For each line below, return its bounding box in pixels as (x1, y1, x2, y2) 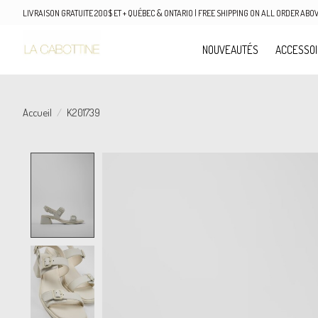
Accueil (23, 105, 52, 119)
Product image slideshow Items (102, 152, 251, 168)
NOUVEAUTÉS (202, 42, 259, 57)
